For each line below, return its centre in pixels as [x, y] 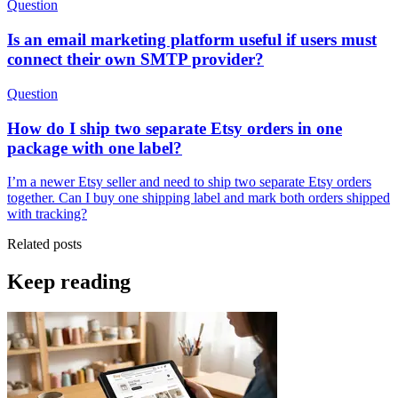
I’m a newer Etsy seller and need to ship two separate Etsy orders [189, 182]
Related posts [44, 244]
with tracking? [47, 214]
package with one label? [95, 147]
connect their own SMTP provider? [135, 60]
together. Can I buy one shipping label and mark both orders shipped [199, 198]
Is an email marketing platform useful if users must [192, 40]
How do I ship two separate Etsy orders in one [175, 128]
